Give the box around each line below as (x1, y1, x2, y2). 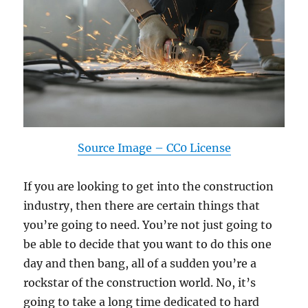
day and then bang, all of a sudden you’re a (23, 256, 257, 270)
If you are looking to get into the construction (23, 179, 274, 193)
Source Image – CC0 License (77, 140, 231, 155)
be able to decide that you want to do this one (23, 236, 272, 251)
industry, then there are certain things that (23, 198, 261, 212)
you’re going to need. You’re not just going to (23, 217, 273, 232)
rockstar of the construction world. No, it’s (23, 275, 256, 289)
